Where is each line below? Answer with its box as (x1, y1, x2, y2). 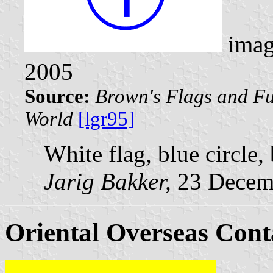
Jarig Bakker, (44, 168, 171, 194)
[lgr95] (78, 107, 135, 130)
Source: (24, 85, 90, 107)
